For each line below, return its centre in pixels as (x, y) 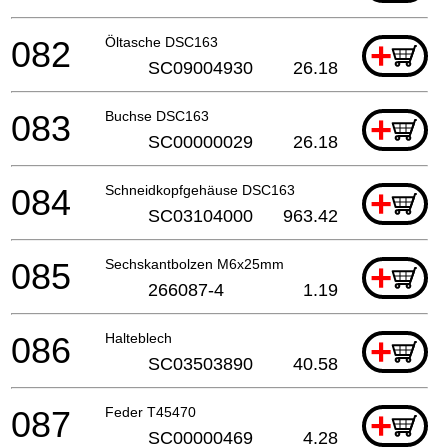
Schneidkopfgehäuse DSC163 (200, 189)
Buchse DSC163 (157, 115)
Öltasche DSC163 (161, 41)
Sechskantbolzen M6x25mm (194, 263)
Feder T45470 (150, 411)
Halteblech (138, 337)
